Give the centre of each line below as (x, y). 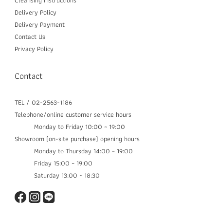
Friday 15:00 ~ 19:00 (54, 163)
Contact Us (30, 37)
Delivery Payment (40, 25)
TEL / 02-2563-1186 (43, 102)
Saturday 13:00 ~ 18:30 (57, 175)
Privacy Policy (34, 49)
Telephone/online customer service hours (73, 115)
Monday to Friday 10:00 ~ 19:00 (70, 127)
